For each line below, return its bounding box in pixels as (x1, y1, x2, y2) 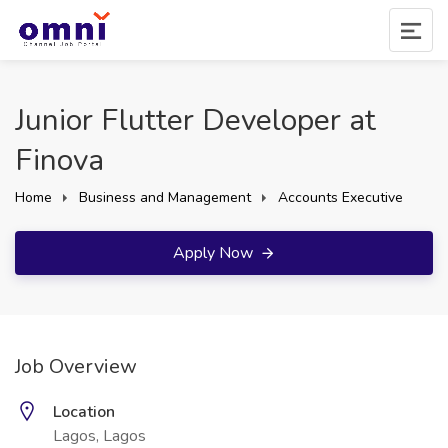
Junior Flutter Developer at (15, 100, 376, 141)
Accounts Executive (278, 188, 403, 207)
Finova (15, 140, 104, 181)
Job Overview (15, 353, 137, 380)
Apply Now (172, 242, 257, 264)
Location (53, 401, 115, 423)
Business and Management (79, 188, 251, 207)
